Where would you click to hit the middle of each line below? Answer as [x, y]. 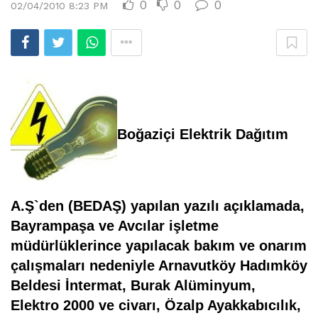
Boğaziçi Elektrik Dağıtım [203, 135]
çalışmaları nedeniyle [84, 266]
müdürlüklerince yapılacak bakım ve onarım [159, 246]
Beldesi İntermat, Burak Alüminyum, [133, 286]
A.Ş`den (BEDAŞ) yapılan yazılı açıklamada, [158, 206]
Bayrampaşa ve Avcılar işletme [115, 226]
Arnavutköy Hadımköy [233, 266]
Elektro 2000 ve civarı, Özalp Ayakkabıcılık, [156, 306]
